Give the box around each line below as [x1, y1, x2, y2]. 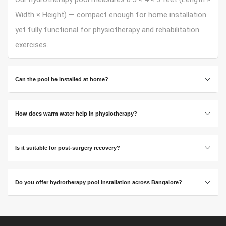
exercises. [15, 40, 48, 49]
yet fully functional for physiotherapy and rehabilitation [15, 25, 199, 34]
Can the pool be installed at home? [15, 76, 108, 82]
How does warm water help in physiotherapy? [15, 110, 137, 117]
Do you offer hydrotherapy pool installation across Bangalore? [15, 179, 182, 185]
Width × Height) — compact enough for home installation [15, 10, 206, 19]
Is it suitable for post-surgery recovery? [15, 144, 120, 151]
